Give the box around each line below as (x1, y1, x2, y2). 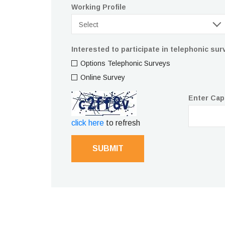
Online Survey (80, 73, 125, 81)
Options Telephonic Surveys (80, 59, 170, 67)
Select (79, 21, 98, 29)
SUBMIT (92, 144, 124, 153)
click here (71, 119, 104, 127)
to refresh (104, 119, 140, 127)
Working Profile (71, 3, 126, 11)
